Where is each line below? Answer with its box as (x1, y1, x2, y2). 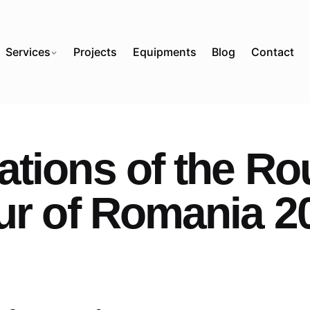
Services (5, 45, 51, 59)
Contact (251, 45, 295, 59)
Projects (73, 45, 117, 59)
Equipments (132, 45, 197, 59)
